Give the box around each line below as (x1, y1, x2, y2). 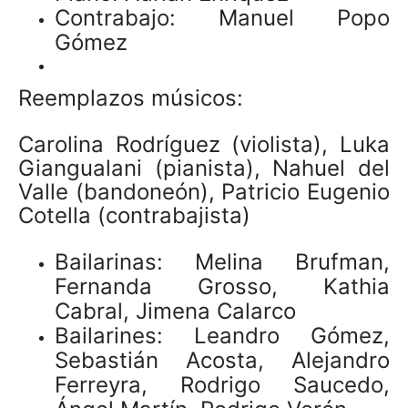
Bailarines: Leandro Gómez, (55, 321, 390, 349)
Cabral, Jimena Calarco (55, 297, 296, 324)
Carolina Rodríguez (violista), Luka (18, 130, 390, 158)
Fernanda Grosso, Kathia (55, 272, 390, 300)
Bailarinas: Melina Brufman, (55, 248, 390, 275)
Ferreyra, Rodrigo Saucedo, (55, 371, 390, 398)
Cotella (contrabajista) (18, 201, 250, 229)
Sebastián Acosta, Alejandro (55, 346, 390, 373)
